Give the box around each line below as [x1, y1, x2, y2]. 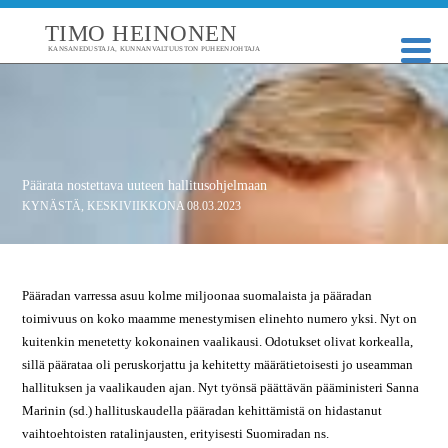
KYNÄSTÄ [22, 199, 82, 213]
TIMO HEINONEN [44, 21, 238, 46]
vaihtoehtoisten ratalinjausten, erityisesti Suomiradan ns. [22, 426, 330, 441]
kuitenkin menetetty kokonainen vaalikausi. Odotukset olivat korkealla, [22, 334, 414, 349]
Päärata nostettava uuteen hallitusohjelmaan [22, 178, 268, 193]
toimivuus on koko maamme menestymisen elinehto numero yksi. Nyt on [22, 311, 418, 326]
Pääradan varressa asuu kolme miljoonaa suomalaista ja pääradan [22, 288, 373, 303]
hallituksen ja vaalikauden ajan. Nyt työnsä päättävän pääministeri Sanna [22, 380, 420, 395]
